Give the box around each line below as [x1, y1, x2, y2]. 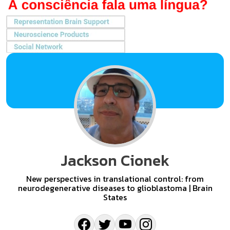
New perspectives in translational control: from [26, 172, 204, 185]
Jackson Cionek [61, 149, 169, 172]
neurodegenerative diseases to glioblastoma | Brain [17, 182, 213, 194]
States [103, 191, 127, 203]
